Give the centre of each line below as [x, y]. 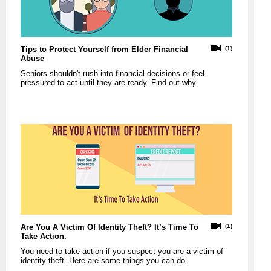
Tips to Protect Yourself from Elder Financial [104, 49]
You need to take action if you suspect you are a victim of [122, 251]
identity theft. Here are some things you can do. [104, 260]
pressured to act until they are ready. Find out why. [109, 82]
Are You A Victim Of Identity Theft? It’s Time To [109, 227]
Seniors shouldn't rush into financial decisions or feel [113, 73]
